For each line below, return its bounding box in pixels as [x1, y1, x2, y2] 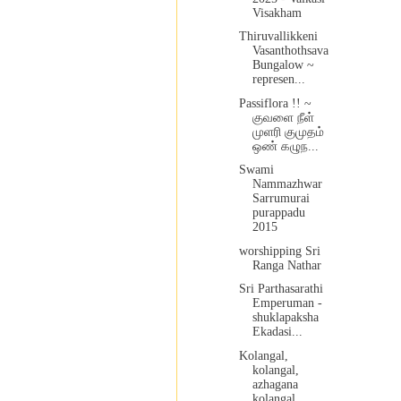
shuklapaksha [252, 311, 319, 325]
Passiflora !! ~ [238, 96, 311, 110]
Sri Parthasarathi [238, 282, 323, 296]
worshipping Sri [238, 243, 320, 258]
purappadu [252, 206, 305, 220]
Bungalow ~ [252, 58, 314, 73]
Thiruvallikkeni [238, 30, 318, 44]
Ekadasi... [252, 325, 303, 339]
